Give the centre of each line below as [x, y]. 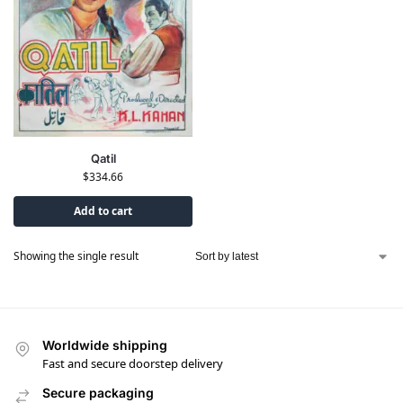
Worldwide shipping [105, 345]
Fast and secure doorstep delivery [133, 363]
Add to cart [103, 210]
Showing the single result [76, 255]
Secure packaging [98, 392]
